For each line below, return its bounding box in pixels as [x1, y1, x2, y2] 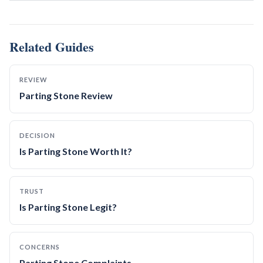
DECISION [19, 131, 55, 139]
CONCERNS [19, 243, 60, 251]
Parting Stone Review [19, 90, 113, 101]
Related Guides [9, 37, 94, 56]
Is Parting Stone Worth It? [19, 146, 132, 157]
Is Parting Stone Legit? [19, 201, 117, 213]
